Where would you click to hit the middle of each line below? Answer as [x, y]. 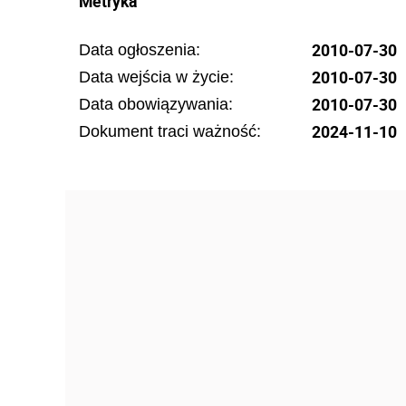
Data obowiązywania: [156, 104]
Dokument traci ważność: [170, 131]
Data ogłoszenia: [140, 50]
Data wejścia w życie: [156, 77]
